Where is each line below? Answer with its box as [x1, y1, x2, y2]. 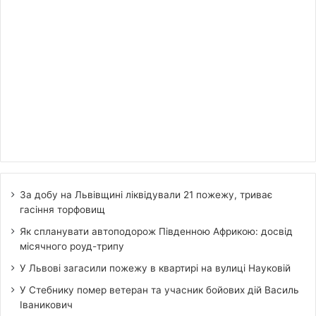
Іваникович [20, 298, 73, 310]
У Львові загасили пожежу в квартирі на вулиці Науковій [20, 262, 291, 274]
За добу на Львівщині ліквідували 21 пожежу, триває [20, 188, 272, 200]
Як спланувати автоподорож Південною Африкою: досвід [20, 225, 293, 237]
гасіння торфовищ [20, 203, 105, 215]
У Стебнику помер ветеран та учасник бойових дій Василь [20, 284, 299, 296]
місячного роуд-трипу [20, 240, 124, 252]
